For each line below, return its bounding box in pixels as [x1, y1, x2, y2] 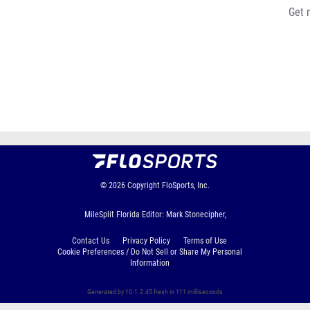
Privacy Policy [122, 236, 170, 246]
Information [129, 258, 170, 268]
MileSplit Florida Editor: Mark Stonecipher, [84, 210, 226, 219]
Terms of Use [183, 236, 227, 246]
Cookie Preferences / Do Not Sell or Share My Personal [57, 247, 242, 257]
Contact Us [72, 236, 109, 246]
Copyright [127, 181, 160, 190]
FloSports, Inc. [162, 181, 210, 190]
